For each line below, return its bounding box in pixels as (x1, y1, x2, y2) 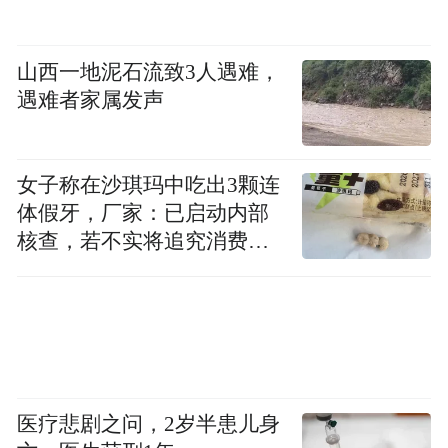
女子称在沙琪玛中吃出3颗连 (17, 174, 281, 197)
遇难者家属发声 (17, 88, 165, 111)
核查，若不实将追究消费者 (17, 230, 270, 253)
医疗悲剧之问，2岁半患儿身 (17, 413, 281, 436)
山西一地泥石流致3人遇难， (17, 60, 281, 83)
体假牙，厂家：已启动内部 (17, 202, 270, 225)
